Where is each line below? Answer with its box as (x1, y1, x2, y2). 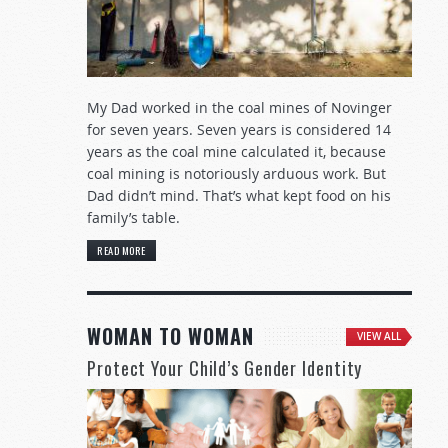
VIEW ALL (357, 330, 401, 344)
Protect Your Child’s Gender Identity (87, 355, 363, 382)
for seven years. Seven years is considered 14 (87, 119, 391, 139)
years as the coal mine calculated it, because (87, 141, 386, 161)
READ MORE (97, 242, 146, 259)
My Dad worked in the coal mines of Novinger (87, 97, 392, 117)
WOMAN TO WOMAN (87, 321, 254, 352)
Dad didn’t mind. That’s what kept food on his (87, 185, 391, 205)
